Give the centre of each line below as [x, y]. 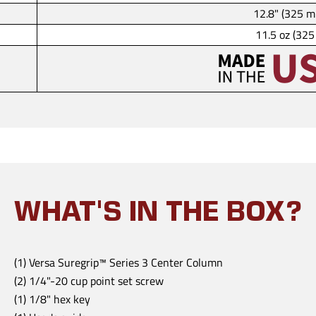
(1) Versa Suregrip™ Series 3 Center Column [119, 262]
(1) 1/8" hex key [53, 299]
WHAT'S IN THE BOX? [158, 215]
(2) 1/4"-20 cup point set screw [89, 280]
